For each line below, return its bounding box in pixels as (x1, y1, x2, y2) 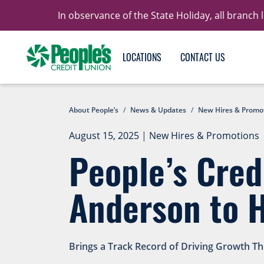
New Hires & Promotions (149, 129, 259, 142)
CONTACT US (180, 50, 225, 64)
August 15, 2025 (69, 129, 139, 142)
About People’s (69, 105, 118, 115)
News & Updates (130, 105, 186, 115)
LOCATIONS (123, 50, 161, 64)
